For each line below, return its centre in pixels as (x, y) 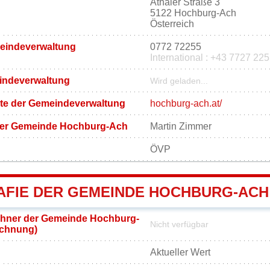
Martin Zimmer (181, 126)
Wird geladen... (179, 81)
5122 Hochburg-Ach (193, 13)
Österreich (172, 24)
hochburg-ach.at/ (186, 103)
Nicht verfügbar (179, 224)
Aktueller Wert (180, 252)
